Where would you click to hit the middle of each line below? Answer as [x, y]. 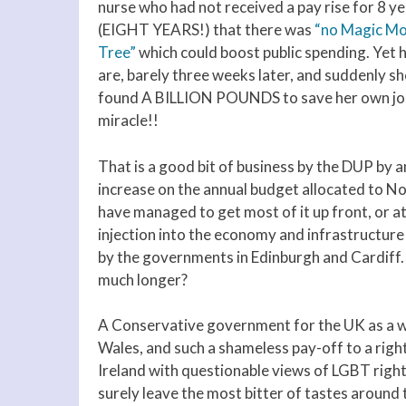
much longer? [143, 279]
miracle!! [128, 121]
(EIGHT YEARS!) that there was [205, 30]
